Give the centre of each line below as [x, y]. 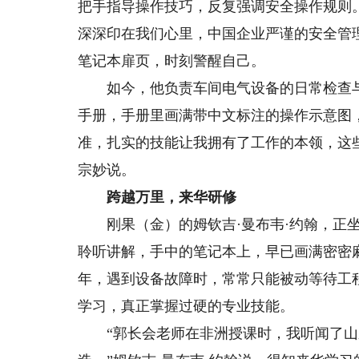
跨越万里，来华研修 [157, 197]
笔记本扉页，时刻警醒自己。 [172, 61]
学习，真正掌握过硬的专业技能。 [186, 306]
